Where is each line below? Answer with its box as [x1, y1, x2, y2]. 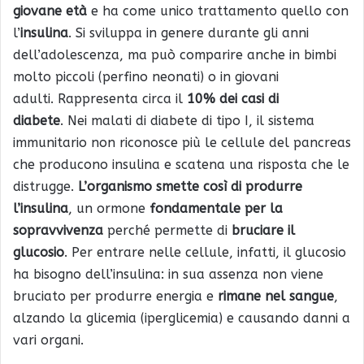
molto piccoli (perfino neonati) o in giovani [13, 68, 279, 84]
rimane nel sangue [214, 288, 334, 304]
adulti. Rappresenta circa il [13, 90, 187, 106]
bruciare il [232, 222, 295, 238]
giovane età [13, 2, 87, 19]
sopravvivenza [13, 222, 103, 238]
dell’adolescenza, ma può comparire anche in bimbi [13, 46, 336, 63]
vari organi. [13, 331, 84, 348]
